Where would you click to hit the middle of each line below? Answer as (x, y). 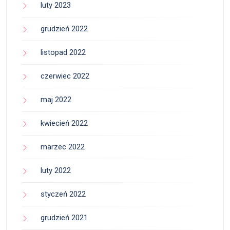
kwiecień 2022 (64, 123)
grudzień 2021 (64, 218)
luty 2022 (56, 171)
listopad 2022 (63, 53)
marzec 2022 (63, 147)
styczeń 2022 (63, 194)
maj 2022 (56, 100)
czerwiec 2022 (65, 76)
